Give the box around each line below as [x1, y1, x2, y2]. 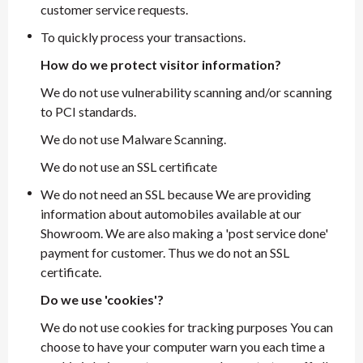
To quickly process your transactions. [41, 29, 246, 45]
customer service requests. [41, 2, 188, 17]
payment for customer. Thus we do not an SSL [41, 245, 289, 260]
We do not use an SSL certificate [41, 159, 217, 174]
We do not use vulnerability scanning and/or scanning [41, 84, 332, 100]
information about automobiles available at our [41, 206, 301, 221]
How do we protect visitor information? [41, 57, 281, 72]
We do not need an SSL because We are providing [41, 186, 311, 202]
